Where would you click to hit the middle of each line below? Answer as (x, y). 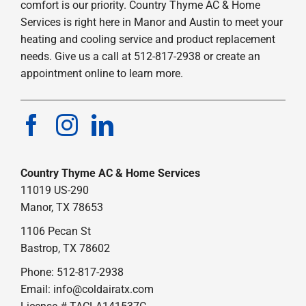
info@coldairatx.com (103, 290)
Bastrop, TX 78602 (65, 249)
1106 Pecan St (55, 232)
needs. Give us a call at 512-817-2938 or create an (140, 57)
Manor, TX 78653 (61, 208)
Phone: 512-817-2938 (72, 273)
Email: (37, 290)
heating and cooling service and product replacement (148, 40)
